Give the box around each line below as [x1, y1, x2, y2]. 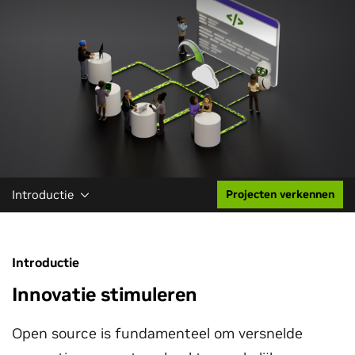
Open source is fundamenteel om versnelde [12, 324, 303, 342]
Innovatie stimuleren [12, 282, 197, 307]
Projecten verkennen [226, 187, 334, 201]
